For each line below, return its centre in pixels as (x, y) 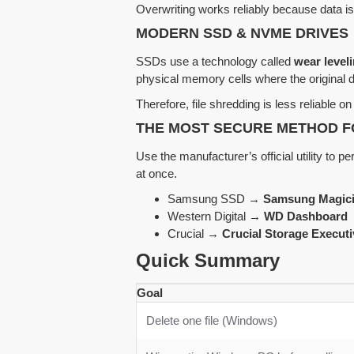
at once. (156, 173)
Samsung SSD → (215, 198)
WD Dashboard (306, 216)
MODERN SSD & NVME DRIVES (242, 33)
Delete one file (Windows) (212, 320)
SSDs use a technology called (215, 61)
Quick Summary (208, 260)
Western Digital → (216, 216)
